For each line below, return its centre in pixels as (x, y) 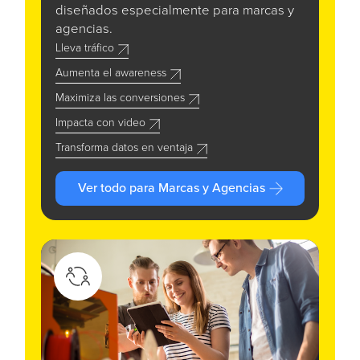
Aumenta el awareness (111, 74)
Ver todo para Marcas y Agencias (171, 188)
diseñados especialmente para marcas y (175, 11)
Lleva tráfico (85, 49)
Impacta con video (100, 123)
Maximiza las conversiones (120, 98)
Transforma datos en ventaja (124, 148)
